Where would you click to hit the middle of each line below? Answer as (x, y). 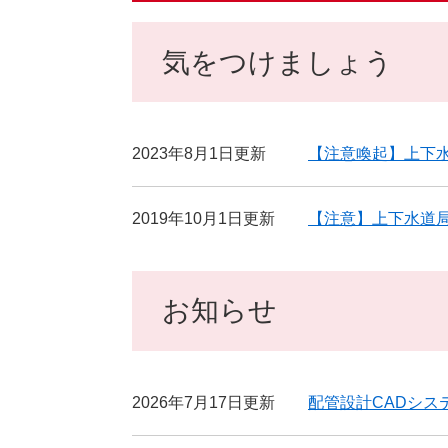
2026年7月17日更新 (203, 402)
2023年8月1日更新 (199, 153)
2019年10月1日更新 (203, 218)
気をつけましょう (277, 62)
